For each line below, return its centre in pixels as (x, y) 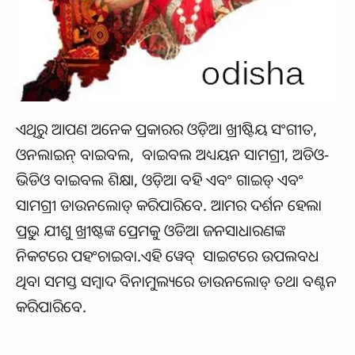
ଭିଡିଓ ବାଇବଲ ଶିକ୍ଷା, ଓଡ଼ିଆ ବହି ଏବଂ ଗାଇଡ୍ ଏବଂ (160, 180)
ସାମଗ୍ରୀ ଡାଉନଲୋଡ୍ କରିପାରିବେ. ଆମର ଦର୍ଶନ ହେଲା (169, 205)
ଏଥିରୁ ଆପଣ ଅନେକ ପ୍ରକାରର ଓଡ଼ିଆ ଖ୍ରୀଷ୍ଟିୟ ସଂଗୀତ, (166, 129)
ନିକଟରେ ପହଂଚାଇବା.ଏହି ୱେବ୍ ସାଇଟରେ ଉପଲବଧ (167, 256)
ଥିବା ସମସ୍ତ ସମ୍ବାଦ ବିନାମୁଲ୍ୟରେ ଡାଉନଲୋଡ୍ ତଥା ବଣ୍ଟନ (176, 281)
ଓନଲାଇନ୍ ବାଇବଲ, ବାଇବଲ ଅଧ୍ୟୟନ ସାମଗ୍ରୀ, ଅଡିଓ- (172, 155)
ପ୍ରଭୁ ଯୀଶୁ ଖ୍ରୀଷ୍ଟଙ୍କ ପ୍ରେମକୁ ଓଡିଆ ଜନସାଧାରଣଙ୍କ (151, 231)
